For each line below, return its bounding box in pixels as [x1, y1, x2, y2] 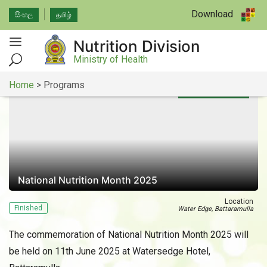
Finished [14, 204, 42, 212]
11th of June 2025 [183, 88, 244, 97]
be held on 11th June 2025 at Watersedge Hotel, [9, 246, 210, 257]
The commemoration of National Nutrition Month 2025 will [9, 229, 249, 240]
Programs [44, 79, 85, 91]
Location [225, 197, 253, 206]
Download [191, 8, 233, 20]
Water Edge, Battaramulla [178, 205, 253, 213]
